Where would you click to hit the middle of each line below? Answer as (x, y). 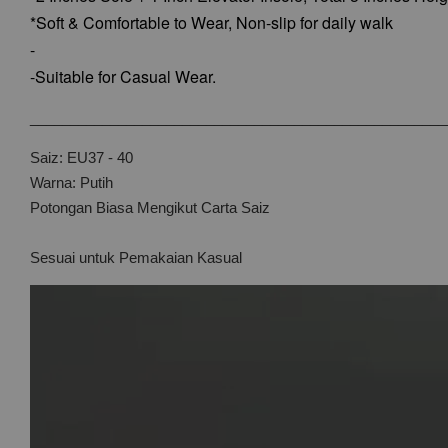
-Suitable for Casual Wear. (123, 76)
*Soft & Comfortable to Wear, (133, 22)
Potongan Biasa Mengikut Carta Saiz (150, 207)
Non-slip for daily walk (314, 22)
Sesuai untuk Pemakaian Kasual (136, 257)
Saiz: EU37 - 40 (81, 157)
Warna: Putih (71, 182)
